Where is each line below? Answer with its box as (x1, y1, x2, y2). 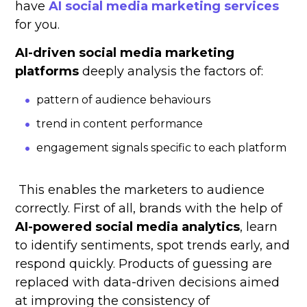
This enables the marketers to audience (15, 182, 265, 198)
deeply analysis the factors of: (79, 64, 264, 79)
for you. (15, 17, 60, 33)
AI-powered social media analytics (15, 219, 241, 235)
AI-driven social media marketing (15, 45, 235, 61)
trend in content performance (36, 117, 204, 131)
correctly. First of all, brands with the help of (15, 201, 283, 217)
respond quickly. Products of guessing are (15, 256, 273, 272)
